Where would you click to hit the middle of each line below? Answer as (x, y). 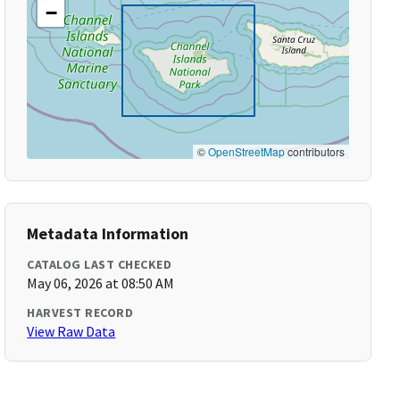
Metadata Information (108, 233)
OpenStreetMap (246, 151)
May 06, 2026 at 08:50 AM (101, 283)
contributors (314, 151)
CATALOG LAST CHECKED (100, 264)
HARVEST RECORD (80, 312)
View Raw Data (71, 331)
